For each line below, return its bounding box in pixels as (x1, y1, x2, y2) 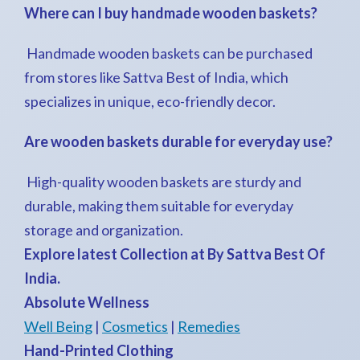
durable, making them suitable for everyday (24, 197, 293, 215)
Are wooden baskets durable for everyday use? (24, 133, 333, 150)
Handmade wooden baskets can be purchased (24, 44, 313, 62)
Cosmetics (102, 317, 168, 335)
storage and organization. (24, 221, 183, 239)
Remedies (178, 317, 240, 335)
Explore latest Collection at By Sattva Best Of (24, 245, 325, 263)
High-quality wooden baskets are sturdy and (24, 173, 301, 190)
